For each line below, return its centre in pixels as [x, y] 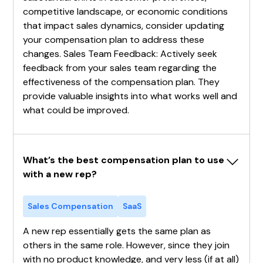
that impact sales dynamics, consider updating [124, 25]
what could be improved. [76, 110]
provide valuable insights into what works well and [130, 96]
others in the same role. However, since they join [127, 245]
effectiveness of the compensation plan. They [122, 82]
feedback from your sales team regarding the [120, 68]
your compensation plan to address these [114, 39]
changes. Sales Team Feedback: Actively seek [120, 53]
